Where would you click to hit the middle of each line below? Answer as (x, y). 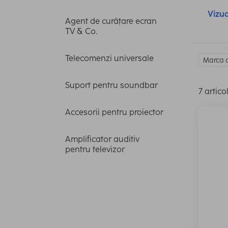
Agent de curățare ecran (111, 21)
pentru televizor (95, 149)
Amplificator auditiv (102, 139)
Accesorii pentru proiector (114, 112)
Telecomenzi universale (109, 58)
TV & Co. (81, 31)
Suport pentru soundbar (111, 85)
